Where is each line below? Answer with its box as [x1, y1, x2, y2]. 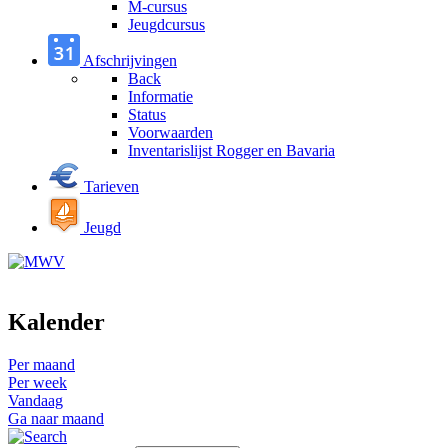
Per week [8, 373, 67, 391]
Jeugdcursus [128, 16, 205, 33]
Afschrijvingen [83, 52, 177, 69]
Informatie [128, 88, 193, 105]
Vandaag [8, 391, 63, 409]
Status [128, 106, 166, 123]
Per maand [8, 355, 75, 373]
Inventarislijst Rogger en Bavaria [128, 142, 335, 159]
